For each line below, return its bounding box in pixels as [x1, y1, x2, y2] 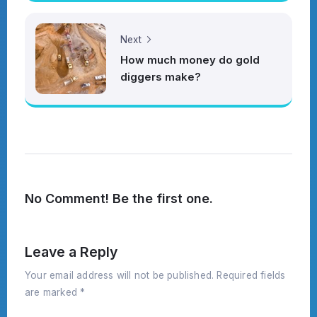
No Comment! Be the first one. [25, 190, 213, 206]
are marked [25, 287, 81, 299]
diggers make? [120, 70, 201, 84]
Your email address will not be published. [25, 270, 214, 282]
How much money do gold [120, 53, 260, 67]
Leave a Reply [25, 243, 117, 260]
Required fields [217, 270, 286, 282]
